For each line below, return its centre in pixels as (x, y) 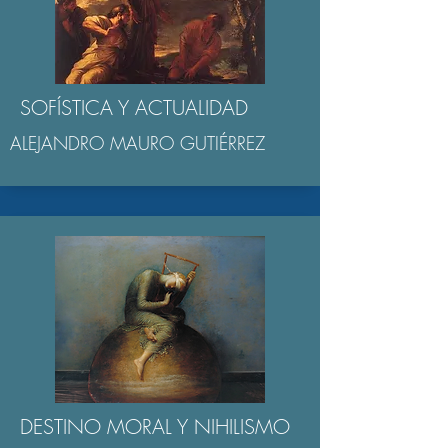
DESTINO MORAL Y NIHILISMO (155, 426)
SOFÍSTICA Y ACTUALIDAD (134, 107)
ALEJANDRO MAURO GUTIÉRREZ (137, 143)
